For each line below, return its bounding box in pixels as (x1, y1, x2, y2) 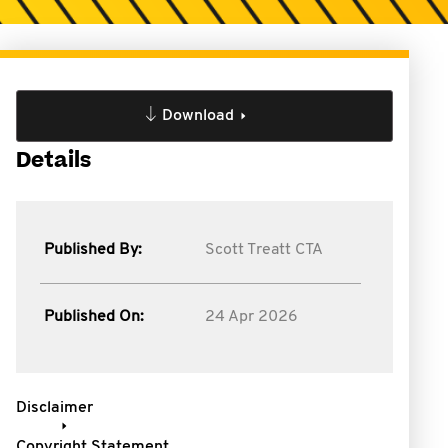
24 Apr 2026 (204, 309, 298, 325)
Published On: (44, 309, 144, 325)
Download (161, 108, 234, 124)
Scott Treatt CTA (204, 242, 323, 258)
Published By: (44, 242, 142, 258)
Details (16, 146, 91, 175)
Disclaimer (16, 400, 93, 416)
